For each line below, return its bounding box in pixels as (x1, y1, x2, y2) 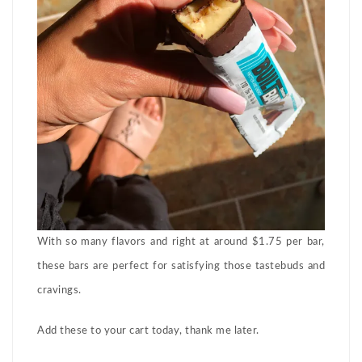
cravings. (37, 285, 84, 297)
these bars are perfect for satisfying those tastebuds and (37, 261, 325, 272)
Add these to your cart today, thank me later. (37, 326, 259, 337)
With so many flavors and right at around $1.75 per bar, (37, 237, 325, 248)
